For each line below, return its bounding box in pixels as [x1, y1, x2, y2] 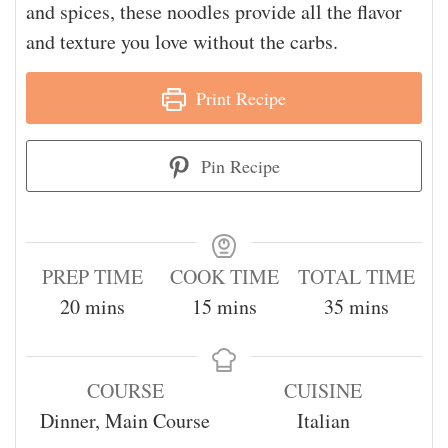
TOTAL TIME [297, 262, 415, 290]
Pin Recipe [196, 153, 281, 178]
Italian [296, 406, 350, 434]
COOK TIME [169, 262, 279, 290]
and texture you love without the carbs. [26, 27, 338, 55]
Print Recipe [190, 85, 286, 110]
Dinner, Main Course [40, 406, 210, 434]
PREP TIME [41, 262, 143, 290]
